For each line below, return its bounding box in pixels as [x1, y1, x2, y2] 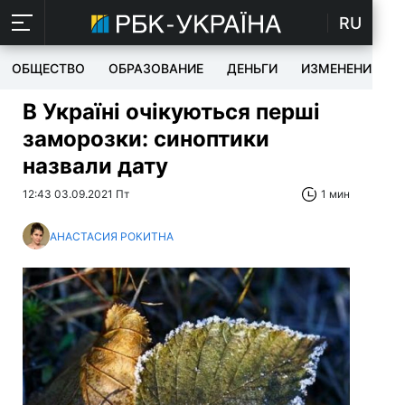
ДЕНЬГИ [227, 61, 278, 76]
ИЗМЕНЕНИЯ [301, 61, 380, 76]
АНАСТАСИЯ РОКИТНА [50, 229, 174, 243]
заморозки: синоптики [23, 126, 269, 152]
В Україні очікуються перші [23, 99, 320, 125]
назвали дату [23, 153, 168, 179]
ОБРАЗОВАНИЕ [108, 61, 203, 76]
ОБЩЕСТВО [12, 61, 85, 76]
